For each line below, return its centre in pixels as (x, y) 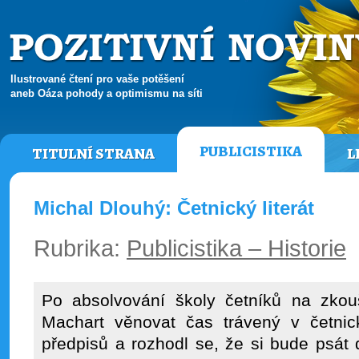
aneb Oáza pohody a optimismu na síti (107, 93)
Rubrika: (80, 248)
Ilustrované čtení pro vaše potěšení (97, 79)
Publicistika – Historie (236, 248)
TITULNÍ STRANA (93, 154)
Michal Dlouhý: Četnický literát (174, 208)
